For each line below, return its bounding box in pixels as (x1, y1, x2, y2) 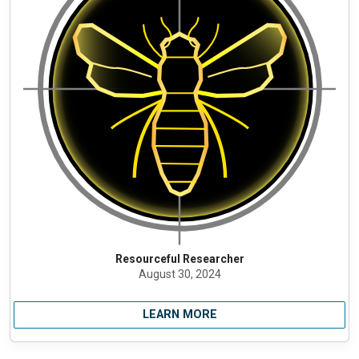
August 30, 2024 (138, 267, 221, 280)
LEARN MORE (142, 307, 217, 321)
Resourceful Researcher (115, 252, 244, 265)
